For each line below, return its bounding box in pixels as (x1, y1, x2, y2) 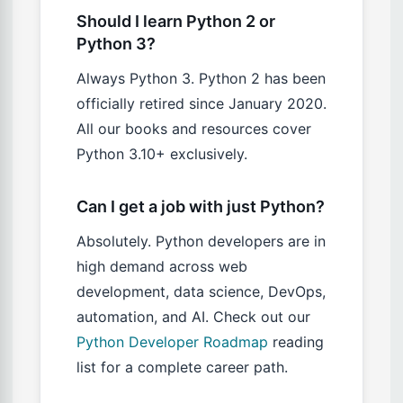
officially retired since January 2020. (76, 94, 327, 113)
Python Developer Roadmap (76, 333, 268, 352)
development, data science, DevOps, (76, 282, 326, 301)
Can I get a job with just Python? (76, 197, 325, 217)
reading (268, 333, 324, 352)
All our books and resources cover (76, 120, 311, 139)
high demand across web (76, 257, 247, 276)
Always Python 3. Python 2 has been (76, 69, 326, 88)
